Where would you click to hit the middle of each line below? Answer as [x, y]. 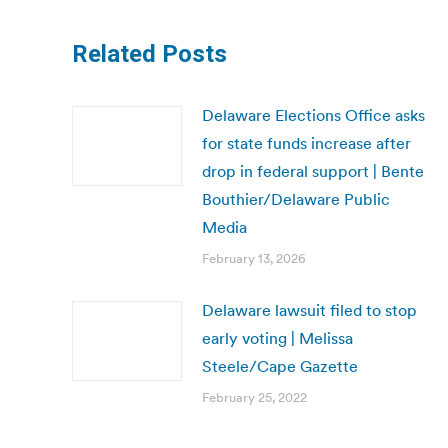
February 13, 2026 [254, 258]
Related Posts [149, 54]
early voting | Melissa [277, 338]
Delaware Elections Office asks [313, 115]
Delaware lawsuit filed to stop [309, 310]
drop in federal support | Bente [313, 171]
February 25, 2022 [254, 397]
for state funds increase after [306, 143]
